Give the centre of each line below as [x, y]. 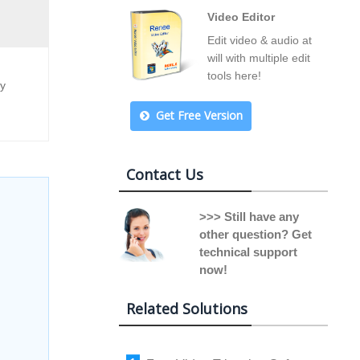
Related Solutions [187, 309]
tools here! [234, 76]
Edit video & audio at [260, 40]
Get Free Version [199, 115]
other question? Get [256, 234]
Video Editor [241, 17]
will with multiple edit [259, 58]
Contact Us [165, 174]
